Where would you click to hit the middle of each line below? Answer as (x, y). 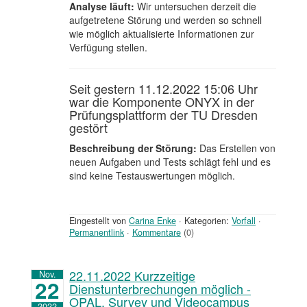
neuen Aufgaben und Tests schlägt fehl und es (170, 161)
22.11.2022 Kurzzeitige (132, 276)
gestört (88, 127)
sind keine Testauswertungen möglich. (152, 175)
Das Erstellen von (236, 148)
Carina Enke (152, 220)
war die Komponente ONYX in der (162, 101)
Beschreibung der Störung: (133, 148)
